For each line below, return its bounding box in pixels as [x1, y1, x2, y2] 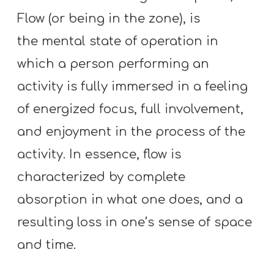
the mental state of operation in [17, 34, 219, 48]
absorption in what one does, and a [17, 192, 243, 207]
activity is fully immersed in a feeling [17, 79, 248, 94]
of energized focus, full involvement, [17, 102, 244, 116]
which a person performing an [17, 56, 210, 71]
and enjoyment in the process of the [17, 124, 246, 139]
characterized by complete [17, 169, 186, 184]
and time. [17, 237, 76, 252]
